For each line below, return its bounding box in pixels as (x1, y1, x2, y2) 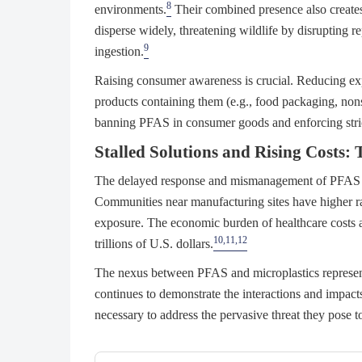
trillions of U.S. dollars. (95, 237, 213, 251)
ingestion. (95, 44, 144, 59)
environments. (95, 2, 166, 17)
